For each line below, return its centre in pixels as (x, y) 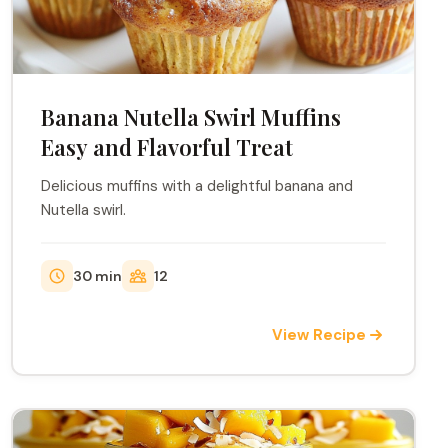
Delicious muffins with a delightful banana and (196, 186)
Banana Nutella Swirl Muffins (190, 117)
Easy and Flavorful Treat (166, 147)
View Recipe (318, 335)
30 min (97, 275)
